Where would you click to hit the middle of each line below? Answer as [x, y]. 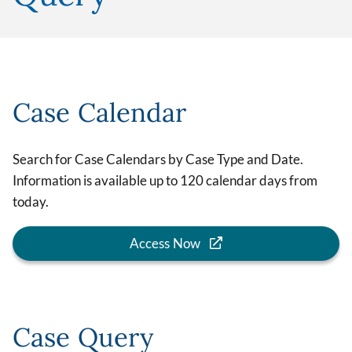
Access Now [165, 243]
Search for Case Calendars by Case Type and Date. [158, 159]
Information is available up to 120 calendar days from [165, 181]
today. [31, 202]
